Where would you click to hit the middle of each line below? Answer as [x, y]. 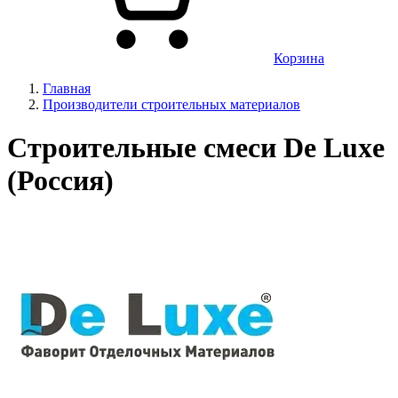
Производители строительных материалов [171, 104]
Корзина [299, 58]
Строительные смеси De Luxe [196, 148]
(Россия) [60, 181]
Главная [67, 88]
